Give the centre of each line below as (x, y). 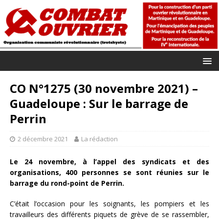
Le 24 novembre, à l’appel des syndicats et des (109, 161)
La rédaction (99, 139)
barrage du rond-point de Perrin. (67, 183)
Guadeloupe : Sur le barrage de (99, 103)
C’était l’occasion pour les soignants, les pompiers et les (109, 203)
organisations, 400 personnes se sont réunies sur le (109, 172)
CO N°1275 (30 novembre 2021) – (104, 88)
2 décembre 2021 (43, 139)
